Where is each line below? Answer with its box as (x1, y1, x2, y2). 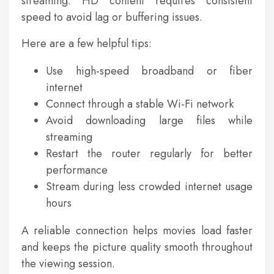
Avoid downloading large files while (46, 113, 253, 128)
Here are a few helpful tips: (21, 35, 152, 51)
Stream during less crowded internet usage (46, 179, 253, 194)
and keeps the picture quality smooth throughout (21, 239, 253, 255)
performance (46, 162, 108, 178)
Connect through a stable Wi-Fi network (46, 96, 234, 112)
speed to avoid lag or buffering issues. (21, 9, 202, 25)
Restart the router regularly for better (46, 146, 253, 161)
